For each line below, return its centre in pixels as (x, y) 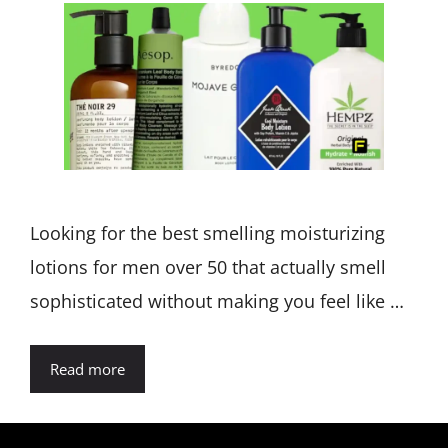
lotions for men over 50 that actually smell (208, 267)
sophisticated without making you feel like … (217, 301)
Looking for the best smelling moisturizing (207, 233)
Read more (87, 369)
